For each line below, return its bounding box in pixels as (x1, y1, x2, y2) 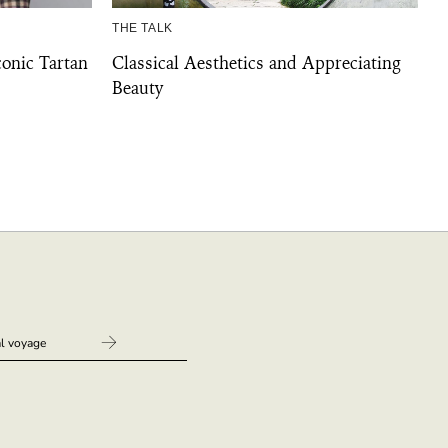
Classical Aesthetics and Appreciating (112, 52, 401, 74)
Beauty (112, 77, 163, 99)
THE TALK (112, 21, 173, 35)
